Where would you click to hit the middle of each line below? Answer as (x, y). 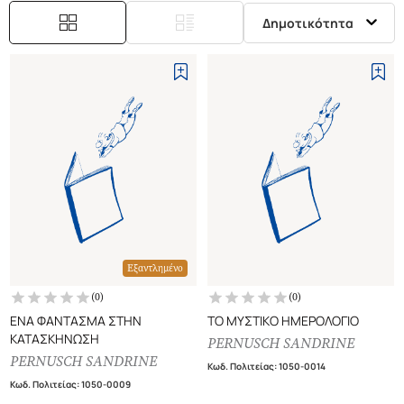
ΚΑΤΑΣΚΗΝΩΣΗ (55, 339)
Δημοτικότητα (308, 23)
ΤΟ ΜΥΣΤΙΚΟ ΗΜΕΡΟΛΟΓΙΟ (283, 321)
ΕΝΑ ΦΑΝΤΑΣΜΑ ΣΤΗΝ (76, 321)
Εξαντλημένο (155, 269)
